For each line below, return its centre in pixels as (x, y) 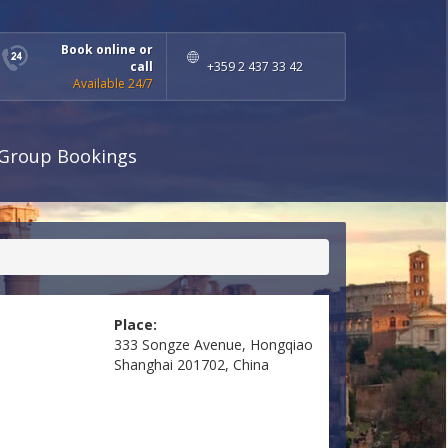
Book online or (107, 49)
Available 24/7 (113, 83)
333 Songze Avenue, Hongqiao (213, 345)
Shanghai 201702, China (191, 365)
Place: (135, 325)
